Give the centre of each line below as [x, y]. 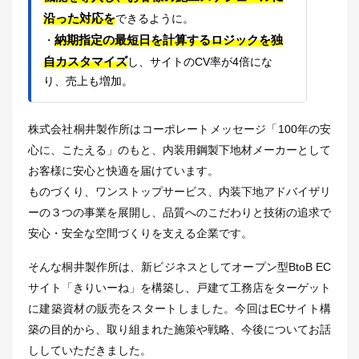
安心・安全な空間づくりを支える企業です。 [140, 233]
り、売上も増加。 [89, 81]
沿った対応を [80, 18]
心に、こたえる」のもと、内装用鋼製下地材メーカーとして [179, 149]
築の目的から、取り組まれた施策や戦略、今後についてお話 [179, 329]
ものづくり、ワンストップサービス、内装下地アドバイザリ [179, 191]
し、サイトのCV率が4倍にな [200, 61]
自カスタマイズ [86, 61]
